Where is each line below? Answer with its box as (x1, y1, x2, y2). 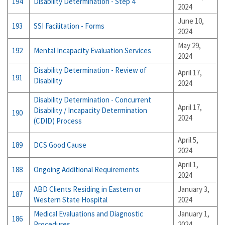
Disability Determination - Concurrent (34, 95, 151, 104)
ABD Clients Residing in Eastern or (34, 184, 141, 194)
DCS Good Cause (34, 140, 86, 150)
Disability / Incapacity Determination (34, 105, 147, 115)
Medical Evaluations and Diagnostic (34, 209, 143, 218)
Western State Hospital (34, 195, 107, 204)
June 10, (178, 16, 204, 26)
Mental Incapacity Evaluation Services (34, 46, 151, 55)
